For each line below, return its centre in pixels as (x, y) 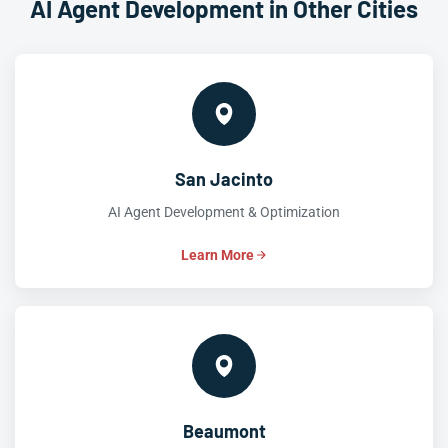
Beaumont (224, 431)
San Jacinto (224, 179)
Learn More (217, 255)
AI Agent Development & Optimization (224, 212)
